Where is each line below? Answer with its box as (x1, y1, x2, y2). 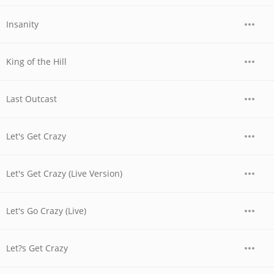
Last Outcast (6, 93, 57, 105)
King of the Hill (6, 56, 67, 67)
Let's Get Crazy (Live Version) (6, 168, 122, 179)
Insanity (6, 18, 39, 30)
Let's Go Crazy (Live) (6, 205, 86, 217)
